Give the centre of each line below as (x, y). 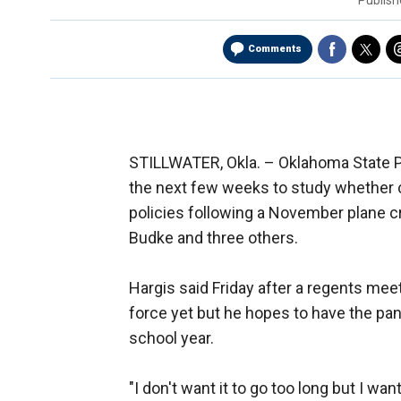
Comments (275, 49)
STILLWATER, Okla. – (204, 163)
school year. (171, 338)
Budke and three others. (213, 238)
